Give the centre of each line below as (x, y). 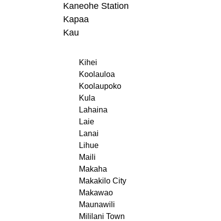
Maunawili (97, 204)
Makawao (96, 192)
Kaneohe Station (96, 6)
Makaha (93, 169)
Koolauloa (97, 74)
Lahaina (93, 110)
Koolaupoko (100, 86)
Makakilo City (103, 181)
